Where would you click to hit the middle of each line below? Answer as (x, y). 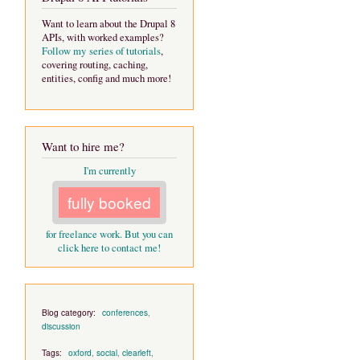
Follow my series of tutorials (101, 51)
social (107, 352)
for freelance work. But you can (109, 235)
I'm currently (109, 171)
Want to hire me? (83, 146)
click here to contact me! (109, 248)
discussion (61, 326)
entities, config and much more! (106, 78)
